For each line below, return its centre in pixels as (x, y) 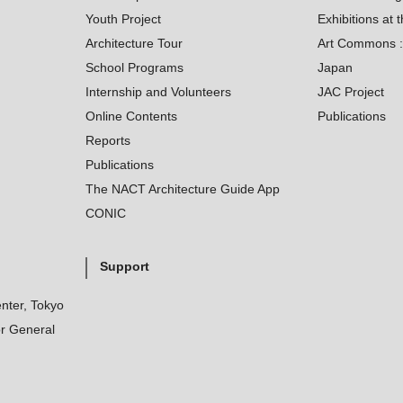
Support (124, 266)
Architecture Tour (134, 43)
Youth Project (123, 19)
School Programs (134, 67)
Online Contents (131, 116)
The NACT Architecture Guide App (182, 189)
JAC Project (350, 92)
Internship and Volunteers (158, 92)
